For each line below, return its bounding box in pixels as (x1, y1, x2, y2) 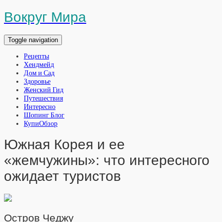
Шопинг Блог (24, 111, 64, 119)
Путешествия (24, 94, 63, 103)
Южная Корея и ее (4, 137, 125, 153)
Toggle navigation (8, 36, 58, 44)
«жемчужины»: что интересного (4, 153, 210, 168)
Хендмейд (24, 60, 54, 69)
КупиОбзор (24, 119, 57, 128)
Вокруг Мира (4, 9, 86, 25)
